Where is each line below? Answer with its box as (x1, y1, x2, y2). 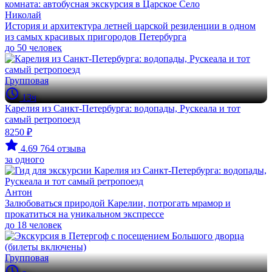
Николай (5, 10, 41, 20)
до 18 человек (5, 220, 62, 230)
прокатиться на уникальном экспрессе (5, 209, 164, 219)
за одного (5, 154, 44, 165)
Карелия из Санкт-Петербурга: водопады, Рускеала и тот (5, 103, 240, 114)
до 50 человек (5, 42, 62, 53)
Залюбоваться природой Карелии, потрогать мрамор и (5, 198, 231, 208)
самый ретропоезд (5, 114, 80, 124)
